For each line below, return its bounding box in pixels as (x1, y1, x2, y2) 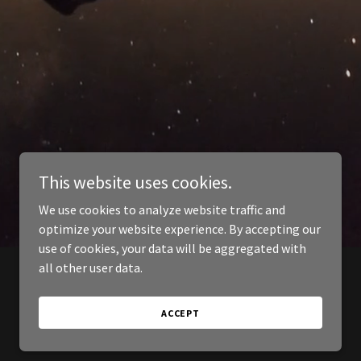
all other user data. (39, 259, 143, 276)
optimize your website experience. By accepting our (39, 221, 321, 237)
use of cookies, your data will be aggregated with (39, 240, 306, 256)
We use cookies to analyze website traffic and (39, 201, 285, 218)
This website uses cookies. (39, 171, 232, 193)
